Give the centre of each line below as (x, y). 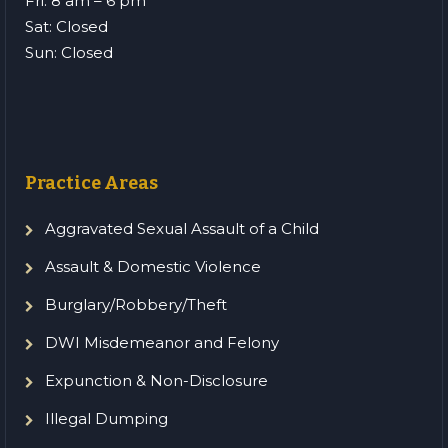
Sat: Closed (66, 26)
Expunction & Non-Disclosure (156, 380)
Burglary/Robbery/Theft (136, 304)
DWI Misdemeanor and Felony (162, 342)
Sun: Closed (69, 52)
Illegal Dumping (106, 418)
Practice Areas (91, 183)
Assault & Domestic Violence (153, 266)
